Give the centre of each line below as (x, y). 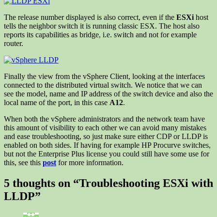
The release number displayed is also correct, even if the (90, 17)
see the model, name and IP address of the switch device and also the (108, 93)
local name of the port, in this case (57, 102)
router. (14, 43)
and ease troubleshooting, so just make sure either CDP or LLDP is (106, 136)
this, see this (23, 162)
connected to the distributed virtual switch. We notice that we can (103, 85)
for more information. (90, 162)
